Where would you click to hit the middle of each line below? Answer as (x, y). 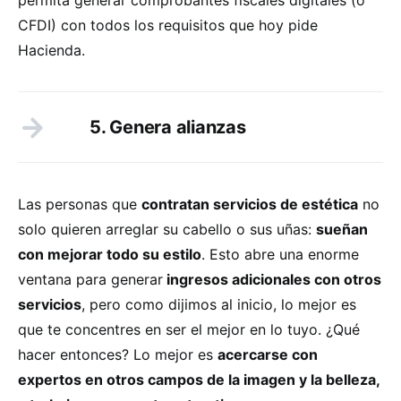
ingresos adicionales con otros (272, 279)
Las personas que (80, 204)
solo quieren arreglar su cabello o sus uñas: (167, 229)
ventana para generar (90, 279)
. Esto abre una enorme (280, 254)
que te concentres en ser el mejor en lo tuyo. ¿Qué (189, 329)
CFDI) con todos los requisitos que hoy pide (168, 25)
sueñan (342, 229)
